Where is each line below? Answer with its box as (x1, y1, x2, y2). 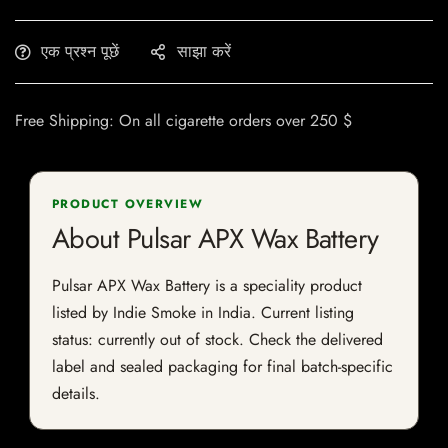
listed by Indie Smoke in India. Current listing (52, 301, 354, 325)
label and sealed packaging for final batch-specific (52, 355, 393, 379)
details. (52, 382, 100, 406)
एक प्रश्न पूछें (41, 40, 119, 64)
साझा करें (177, 40, 231, 64)
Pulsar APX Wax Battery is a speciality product (52, 274, 362, 298)
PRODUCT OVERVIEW (52, 195, 204, 214)
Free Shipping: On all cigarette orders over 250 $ (15, 109, 352, 133)
